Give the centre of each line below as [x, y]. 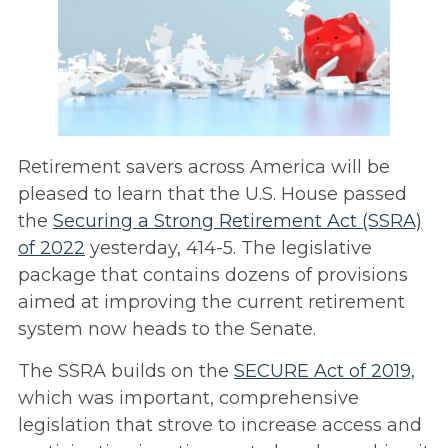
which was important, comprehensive [188, 398]
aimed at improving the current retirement [211, 302]
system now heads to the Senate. [167, 329]
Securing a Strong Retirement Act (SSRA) [237, 221]
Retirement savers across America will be [204, 167]
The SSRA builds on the [126, 371]
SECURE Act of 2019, [324, 371]
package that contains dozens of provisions [213, 275]
